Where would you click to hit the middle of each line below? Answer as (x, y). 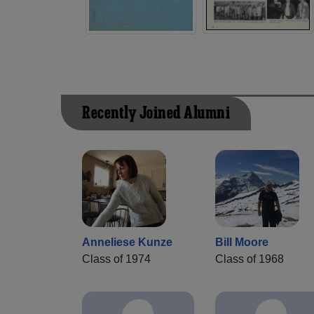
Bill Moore (242, 242)
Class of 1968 (250, 259)
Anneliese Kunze (127, 242)
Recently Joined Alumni (156, 113)
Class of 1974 (116, 259)
